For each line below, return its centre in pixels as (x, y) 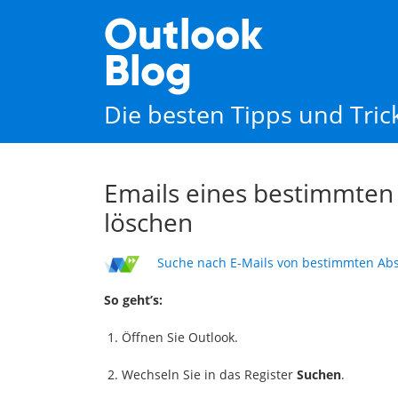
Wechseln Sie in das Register (209, 374)
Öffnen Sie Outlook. (180, 337)
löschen (148, 222)
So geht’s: (133, 299)
